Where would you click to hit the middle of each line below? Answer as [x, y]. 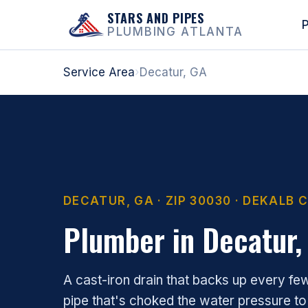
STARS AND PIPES [156, 18]
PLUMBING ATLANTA [176, 32]
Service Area [99, 72]
